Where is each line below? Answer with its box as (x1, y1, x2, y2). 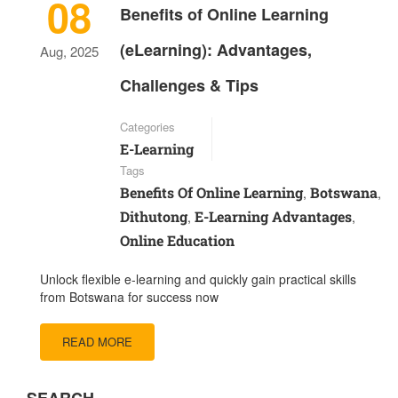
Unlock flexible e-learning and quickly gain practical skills (40, 270, 356, 289)
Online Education (120, 231, 235, 251)
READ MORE (62, 333, 132, 351)
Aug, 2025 (40, 42, 99, 61)
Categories (120, 118, 175, 136)
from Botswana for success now (40, 288, 219, 306)
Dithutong (120, 207, 187, 227)
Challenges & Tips (120, 74, 259, 98)
